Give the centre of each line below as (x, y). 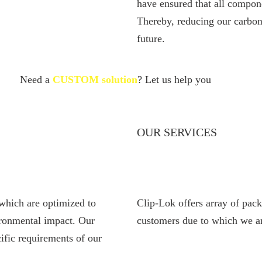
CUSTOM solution (95, 80)
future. (151, 39)
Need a (36, 80)
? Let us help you (174, 80)
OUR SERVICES (177, 132)
